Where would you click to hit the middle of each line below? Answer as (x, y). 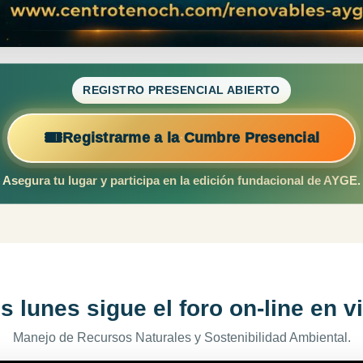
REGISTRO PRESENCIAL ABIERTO (181, 90)
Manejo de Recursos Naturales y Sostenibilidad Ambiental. (181, 338)
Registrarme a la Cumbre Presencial (191, 138)
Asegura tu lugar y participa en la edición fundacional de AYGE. (181, 181)
